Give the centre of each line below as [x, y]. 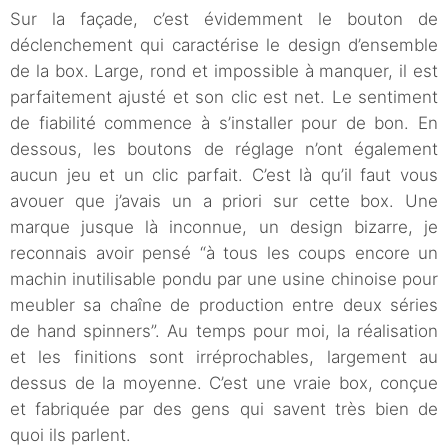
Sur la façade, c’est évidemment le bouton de [224, 19]
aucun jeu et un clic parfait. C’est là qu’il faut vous [224, 175]
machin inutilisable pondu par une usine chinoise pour [224, 279]
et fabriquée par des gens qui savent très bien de [224, 409]
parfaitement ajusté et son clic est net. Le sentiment [224, 97]
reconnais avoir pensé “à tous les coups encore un [224, 253]
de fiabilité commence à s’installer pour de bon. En [224, 123]
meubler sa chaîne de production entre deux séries [224, 305]
